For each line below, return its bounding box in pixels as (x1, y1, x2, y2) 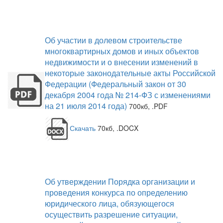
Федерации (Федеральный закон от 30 (45, 78, 186, 90)
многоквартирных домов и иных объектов (45, 45, 199, 57)
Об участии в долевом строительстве (45, 34, 182, 46)
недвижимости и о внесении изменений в (45, 56, 198, 68)
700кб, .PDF (127, 101, 168, 111)
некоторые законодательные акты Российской (45, 67, 216, 79)
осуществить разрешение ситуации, (45, 209, 178, 220)
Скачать (70, 122, 96, 133)
